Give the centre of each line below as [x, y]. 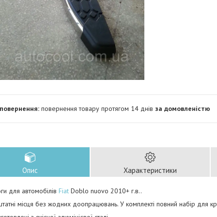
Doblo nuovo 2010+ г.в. [105, 191]
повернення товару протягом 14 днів [98, 108]
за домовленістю [183, 108]
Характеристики [150, 170]
